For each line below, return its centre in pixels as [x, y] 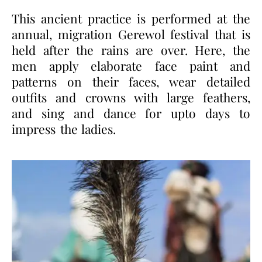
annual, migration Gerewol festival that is [131, 34]
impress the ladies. [64, 128]
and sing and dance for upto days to [131, 113]
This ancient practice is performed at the [131, 18]
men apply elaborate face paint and [131, 65]
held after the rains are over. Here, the [131, 49]
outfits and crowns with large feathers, [131, 97]
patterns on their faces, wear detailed [131, 81]
